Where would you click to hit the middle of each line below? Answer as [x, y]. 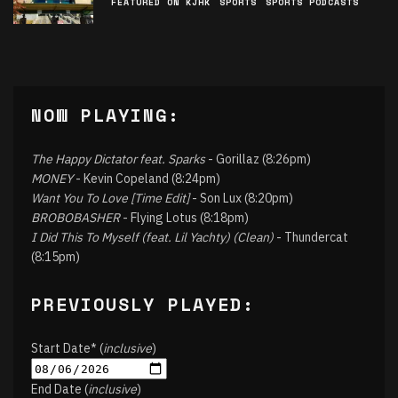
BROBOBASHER [76, 218]
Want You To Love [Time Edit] [110, 198]
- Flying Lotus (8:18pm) [184, 218]
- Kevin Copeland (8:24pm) [147, 179]
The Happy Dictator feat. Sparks [118, 159]
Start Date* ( [67, 348]
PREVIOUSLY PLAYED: [143, 304]
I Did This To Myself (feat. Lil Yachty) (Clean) [152, 237]
